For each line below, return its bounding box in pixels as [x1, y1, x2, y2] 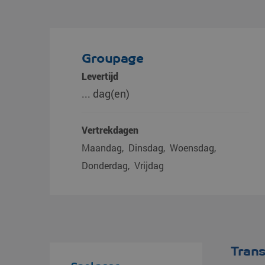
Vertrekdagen [82, 124, 138, 136]
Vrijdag [134, 159, 164, 172]
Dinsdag [128, 141, 163, 154]
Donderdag [82, 159, 128, 172]
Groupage [82, 50, 144, 66]
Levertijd [82, 70, 118, 82]
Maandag [82, 141, 122, 154]
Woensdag [170, 141, 214, 154]
